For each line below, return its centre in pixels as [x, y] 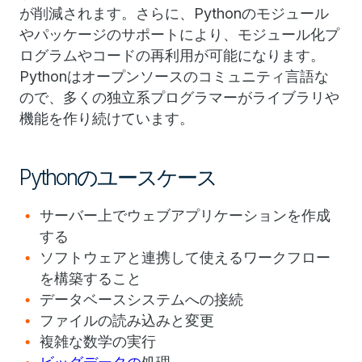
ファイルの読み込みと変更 [127, 320]
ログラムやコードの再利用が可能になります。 [172, 55]
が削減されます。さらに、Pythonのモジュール [174, 13]
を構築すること [90, 278]
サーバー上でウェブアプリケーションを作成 [185, 215]
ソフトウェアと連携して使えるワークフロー [185, 257]
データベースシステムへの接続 [141, 299]
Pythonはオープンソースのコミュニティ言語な [174, 76]
